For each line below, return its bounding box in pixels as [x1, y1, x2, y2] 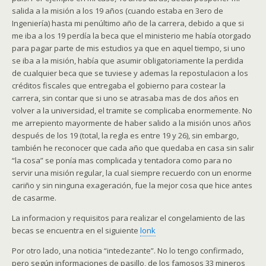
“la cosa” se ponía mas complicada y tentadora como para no [12, 155, 232, 166]
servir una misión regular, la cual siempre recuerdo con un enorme [12, 167, 252, 178]
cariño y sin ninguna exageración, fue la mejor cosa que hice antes [12, 180, 252, 191]
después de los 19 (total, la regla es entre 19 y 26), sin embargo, [12, 130, 239, 141]
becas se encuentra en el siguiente [12, 225, 140, 236]
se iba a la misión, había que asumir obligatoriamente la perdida [12, 55, 243, 66]
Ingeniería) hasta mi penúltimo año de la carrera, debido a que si [12, 18, 244, 28]
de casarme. [12, 192, 56, 203]
